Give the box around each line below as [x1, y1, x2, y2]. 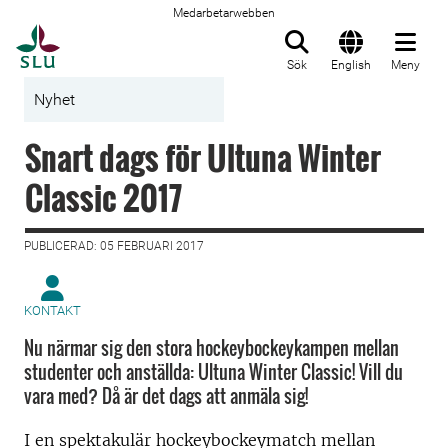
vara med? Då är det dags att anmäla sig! [24, 383, 308, 409]
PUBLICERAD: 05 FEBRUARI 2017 [24, 239, 204, 253]
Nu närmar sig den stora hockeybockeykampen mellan [24, 335, 399, 361]
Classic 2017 [25, 174, 182, 221]
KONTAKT [24, 303, 81, 318]
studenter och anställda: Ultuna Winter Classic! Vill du [24, 359, 403, 385]
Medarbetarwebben [173, 6, 275, 20]
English [331, 58, 371, 72]
